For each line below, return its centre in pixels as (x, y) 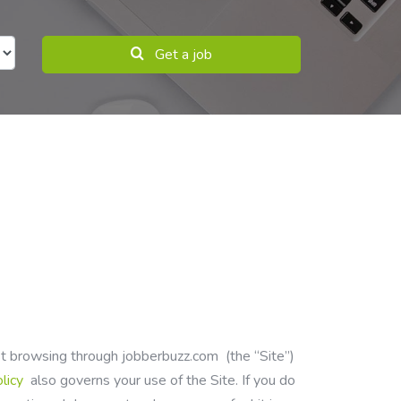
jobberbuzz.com (170, 356)
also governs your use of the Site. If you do (161, 380)
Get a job (183, 55)
